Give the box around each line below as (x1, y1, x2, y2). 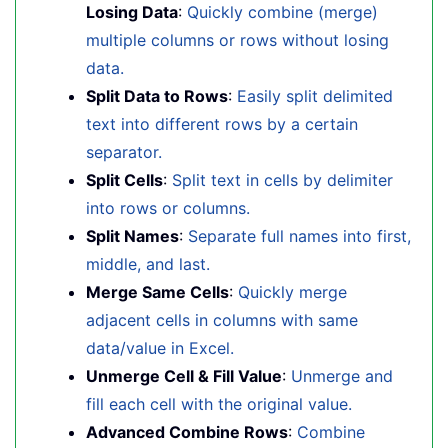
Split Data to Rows (86, 86, 228, 106)
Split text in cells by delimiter (172, 170, 393, 190)
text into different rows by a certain (86, 114, 358, 134)
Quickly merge (238, 282, 347, 302)
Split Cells (86, 170, 163, 190)
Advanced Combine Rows (86, 422, 288, 442)
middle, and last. (86, 254, 210, 274)
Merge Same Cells (86, 282, 229, 302)
